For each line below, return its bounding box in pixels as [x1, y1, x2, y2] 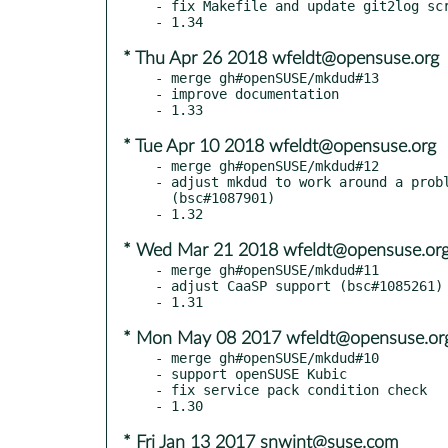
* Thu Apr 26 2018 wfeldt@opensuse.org [123, 49, 439, 68]
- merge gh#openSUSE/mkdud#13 [155, 69, 379, 86]
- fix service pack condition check [155, 381, 427, 398]
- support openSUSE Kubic [155, 365, 347, 382]
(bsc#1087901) [155, 189, 171, 206]
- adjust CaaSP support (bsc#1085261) [155, 277, 443, 294]
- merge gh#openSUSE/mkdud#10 [155, 349, 379, 366]
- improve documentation [155, 85, 339, 102]
